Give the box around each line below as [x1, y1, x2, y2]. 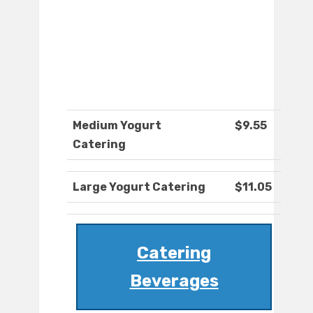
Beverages [129, 271, 219, 291]
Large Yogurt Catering [73, 180, 205, 194]
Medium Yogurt [73, 119, 161, 133]
